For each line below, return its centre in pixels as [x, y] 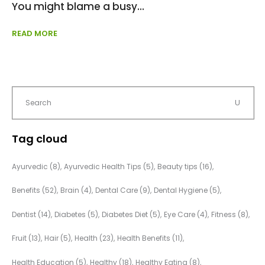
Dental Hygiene [181, 190]
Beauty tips [177, 166]
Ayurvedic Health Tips [103, 166]
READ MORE [35, 33]
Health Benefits [144, 238]
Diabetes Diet [125, 214]
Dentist [24, 214]
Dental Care [117, 190]
